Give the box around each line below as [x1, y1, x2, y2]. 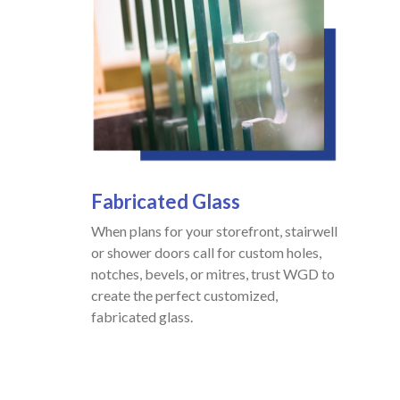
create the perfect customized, [91, 286, 278, 304]
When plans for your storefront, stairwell [91, 221, 337, 239]
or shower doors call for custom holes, [91, 243, 321, 261]
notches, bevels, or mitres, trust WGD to [91, 264, 335, 282]
